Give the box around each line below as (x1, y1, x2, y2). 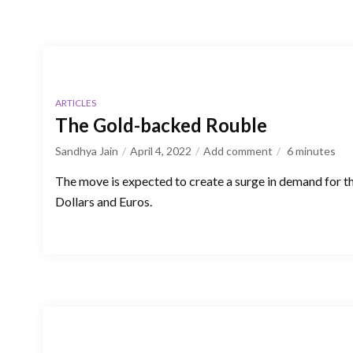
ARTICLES (55, 96, 96, 109)
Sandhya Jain (55, 143, 118, 158)
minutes (295, 143, 336, 158)
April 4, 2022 (130, 143, 191, 158)
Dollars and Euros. (55, 193, 152, 209)
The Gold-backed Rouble (55, 113, 267, 136)
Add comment (203, 143, 273, 158)
